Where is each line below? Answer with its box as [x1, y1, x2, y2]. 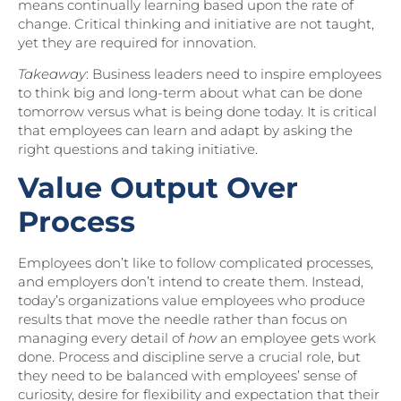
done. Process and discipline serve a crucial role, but [18, 348, 361, 366]
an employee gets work [217, 329, 376, 347]
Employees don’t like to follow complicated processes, [18, 254, 373, 272]
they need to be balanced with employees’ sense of [18, 367, 357, 385]
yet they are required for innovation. [18, 33, 256, 51]
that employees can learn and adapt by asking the [18, 121, 353, 139]
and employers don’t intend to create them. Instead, [18, 273, 363, 291]
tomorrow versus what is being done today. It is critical [18, 102, 377, 120]
